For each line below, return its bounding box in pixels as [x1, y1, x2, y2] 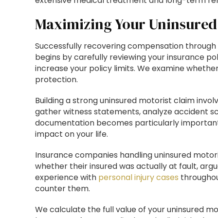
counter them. [35, 183, 90, 194]
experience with [35, 172, 98, 183]
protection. [35, 74, 78, 85]
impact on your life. [35, 128, 108, 140]
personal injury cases [98, 172, 179, 183]
